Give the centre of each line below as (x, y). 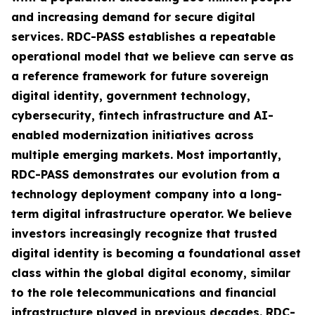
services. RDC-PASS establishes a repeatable (143, 37)
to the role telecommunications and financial (144, 293)
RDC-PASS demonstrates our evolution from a (146, 175)
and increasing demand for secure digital (133, 17)
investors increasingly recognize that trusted (144, 234)
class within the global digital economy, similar (151, 273)
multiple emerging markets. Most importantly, (146, 155)
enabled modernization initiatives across (133, 135)
